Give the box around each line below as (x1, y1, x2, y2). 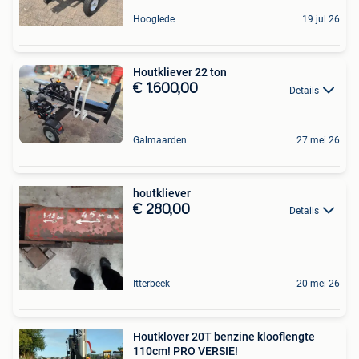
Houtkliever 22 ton (133, 66, 227, 79)
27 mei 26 (296, 135, 340, 147)
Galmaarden (133, 135, 187, 147)
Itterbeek (133, 278, 170, 290)
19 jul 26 (302, 14, 340, 26)
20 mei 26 (296, 278, 340, 290)
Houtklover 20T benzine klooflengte (133, 330, 315, 344)
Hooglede (133, 14, 175, 26)
